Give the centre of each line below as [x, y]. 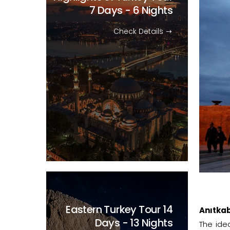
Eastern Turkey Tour [114, 209]
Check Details [139, 31]
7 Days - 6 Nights [131, 10]
